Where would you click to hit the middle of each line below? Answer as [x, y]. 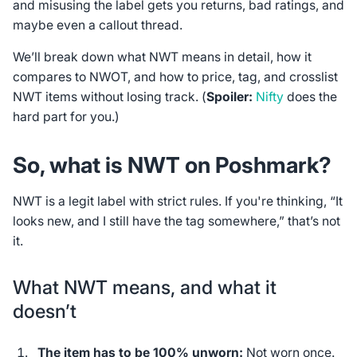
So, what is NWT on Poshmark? [172, 165]
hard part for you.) [66, 117]
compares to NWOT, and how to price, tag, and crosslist [175, 77]
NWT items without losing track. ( [109, 97]
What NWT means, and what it [144, 288]
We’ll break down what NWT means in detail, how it [162, 57]
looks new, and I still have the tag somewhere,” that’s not [176, 221]
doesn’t [44, 312]
